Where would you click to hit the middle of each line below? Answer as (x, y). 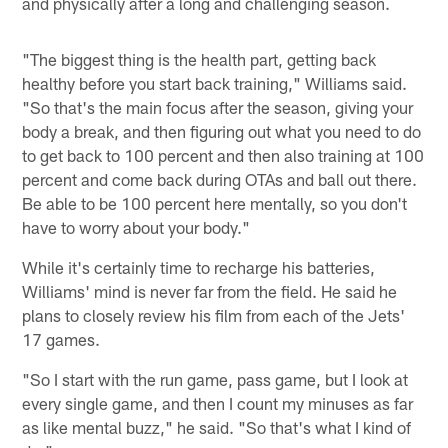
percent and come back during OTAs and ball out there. (220, 179)
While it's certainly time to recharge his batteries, (199, 267)
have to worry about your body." (136, 227)
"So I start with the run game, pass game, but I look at (215, 379)
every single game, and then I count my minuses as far (218, 403)
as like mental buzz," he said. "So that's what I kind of (217, 427)
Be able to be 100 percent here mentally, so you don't (215, 203)
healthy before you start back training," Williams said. (215, 83)
